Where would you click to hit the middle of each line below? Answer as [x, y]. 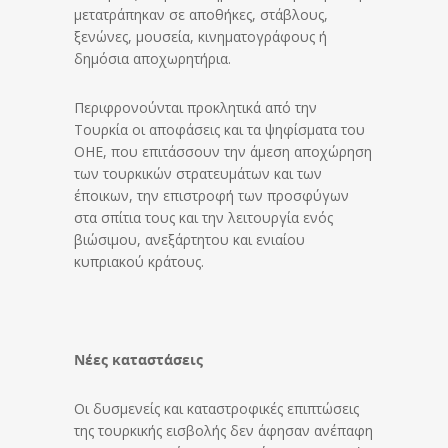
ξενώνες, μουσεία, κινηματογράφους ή [200, 36]
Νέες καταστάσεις [138, 359]
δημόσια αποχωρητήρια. [152, 58]
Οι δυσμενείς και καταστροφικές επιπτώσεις [216, 408]
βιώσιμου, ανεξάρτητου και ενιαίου [189, 239]
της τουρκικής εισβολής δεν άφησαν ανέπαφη [223, 430]
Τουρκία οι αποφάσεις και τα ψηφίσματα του [219, 129]
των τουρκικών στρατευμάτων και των [198, 173]
